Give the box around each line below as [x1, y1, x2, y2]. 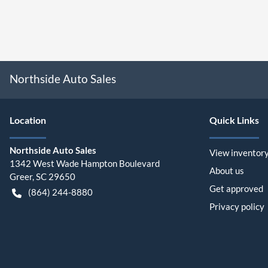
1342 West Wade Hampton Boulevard [10, 158, 160, 169]
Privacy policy [209, 201, 264, 212]
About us [209, 165, 244, 176]
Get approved [209, 183, 263, 194]
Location [10, 114, 46, 126]
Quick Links [209, 114, 259, 126]
